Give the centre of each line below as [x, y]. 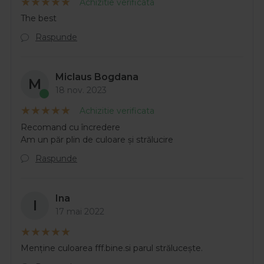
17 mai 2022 [80, 211]
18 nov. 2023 [81, 90]
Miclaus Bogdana [97, 77]
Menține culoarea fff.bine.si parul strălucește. [112, 248]
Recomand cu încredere [70, 127]
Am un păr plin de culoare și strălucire [97, 139]
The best [39, 19]
